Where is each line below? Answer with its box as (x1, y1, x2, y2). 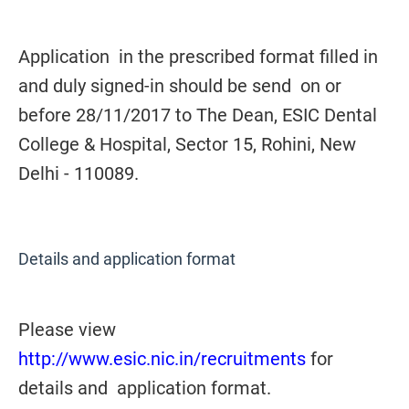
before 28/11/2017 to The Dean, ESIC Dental (18, 104, 377, 126)
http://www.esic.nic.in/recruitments (18, 348, 306, 370)
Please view (18, 319, 116, 341)
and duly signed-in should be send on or (18, 75, 341, 97)
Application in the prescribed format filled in (18, 46, 383, 68)
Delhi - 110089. (18, 163, 139, 184)
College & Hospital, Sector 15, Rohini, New (18, 133, 356, 155)
